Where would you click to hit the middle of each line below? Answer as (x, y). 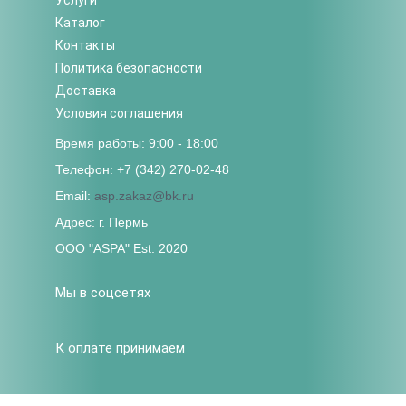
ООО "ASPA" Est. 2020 (122, 248)
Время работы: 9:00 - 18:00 (137, 143)
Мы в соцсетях (103, 292)
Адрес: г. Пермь (102, 222)
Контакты (86, 45)
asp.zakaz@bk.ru (145, 195)
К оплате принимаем (121, 348)
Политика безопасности (129, 68)
